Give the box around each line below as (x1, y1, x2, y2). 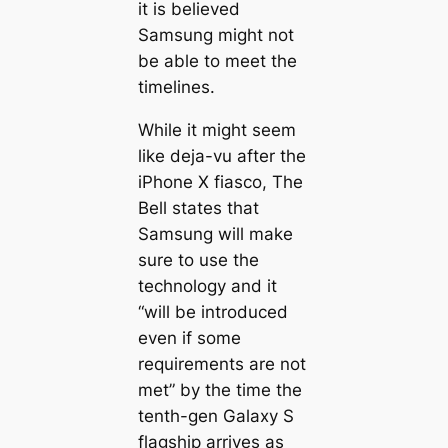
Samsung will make (137, 223, 293, 244)
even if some (137, 327, 241, 348)
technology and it (137, 275, 277, 296)
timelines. (137, 76, 215, 97)
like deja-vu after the (137, 145, 306, 166)
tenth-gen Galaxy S (137, 405, 294, 426)
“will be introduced (137, 301, 288, 322)
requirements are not (137, 353, 306, 374)
